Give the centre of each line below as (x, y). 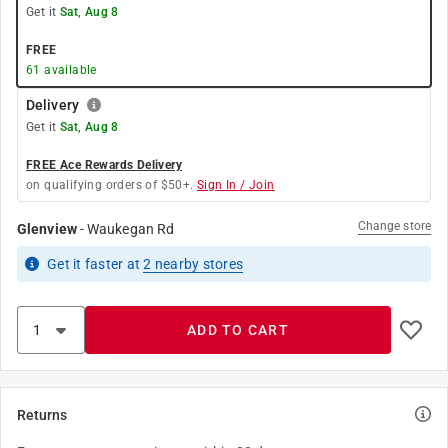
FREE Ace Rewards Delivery (104, 165)
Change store (394, 226)
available (68, 70)
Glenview (47, 229)
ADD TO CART (238, 330)
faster (104, 264)
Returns (42, 415)
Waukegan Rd (131, 229)
